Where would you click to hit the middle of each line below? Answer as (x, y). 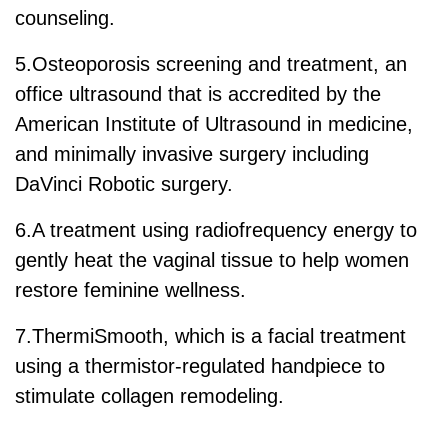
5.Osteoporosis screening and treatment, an (211, 63)
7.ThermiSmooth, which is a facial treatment (210, 335)
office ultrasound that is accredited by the (198, 93)
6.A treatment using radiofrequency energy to (216, 229)
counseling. (65, 17)
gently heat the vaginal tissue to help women (212, 259)
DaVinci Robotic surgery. (124, 183)
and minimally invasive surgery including (192, 153)
